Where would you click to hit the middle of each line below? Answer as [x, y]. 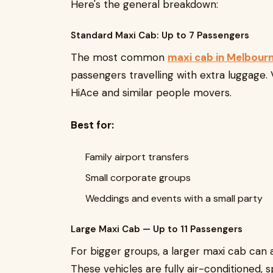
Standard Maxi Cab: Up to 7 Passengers [160, 35]
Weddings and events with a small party [174, 198]
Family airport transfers [137, 157]
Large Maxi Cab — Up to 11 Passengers [157, 229]
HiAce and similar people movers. [151, 93]
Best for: [92, 125]
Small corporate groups [138, 178]
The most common [119, 57]
